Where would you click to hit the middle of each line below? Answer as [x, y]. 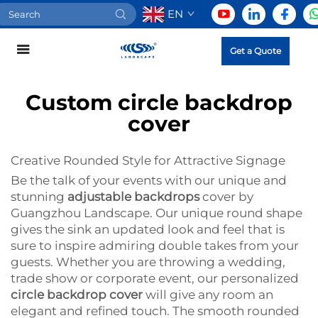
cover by [226, 197]
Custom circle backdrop [159, 103]
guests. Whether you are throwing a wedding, [148, 262]
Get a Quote [256, 51]
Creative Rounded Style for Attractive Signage [148, 160]
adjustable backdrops [133, 197]
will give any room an [208, 295]
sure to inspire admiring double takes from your [155, 246]
